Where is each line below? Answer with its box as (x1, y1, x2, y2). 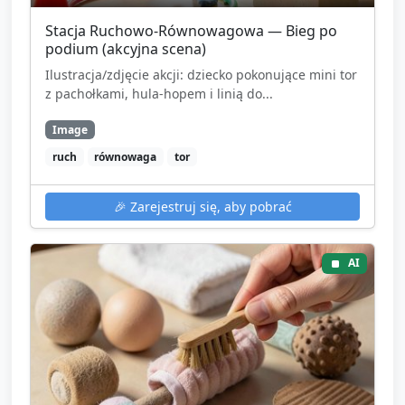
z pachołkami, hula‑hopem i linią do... (45, 84, 273, 102)
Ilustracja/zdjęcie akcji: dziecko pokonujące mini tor (45, 65, 357, 83)
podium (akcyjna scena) (45, 38, 206, 59)
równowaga (94, 148, 157, 165)
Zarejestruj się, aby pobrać (126, 197, 292, 215)
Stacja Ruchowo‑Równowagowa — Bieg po (45, 20, 337, 41)
